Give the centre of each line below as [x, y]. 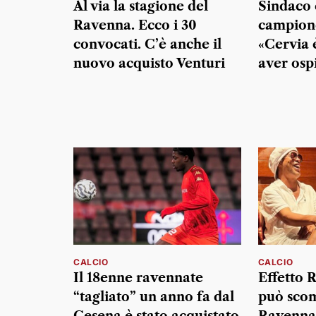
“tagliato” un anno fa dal [154, 297]
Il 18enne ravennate [138, 278]
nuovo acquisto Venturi [149, 64]
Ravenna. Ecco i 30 [135, 26]
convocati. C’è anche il [147, 45]
